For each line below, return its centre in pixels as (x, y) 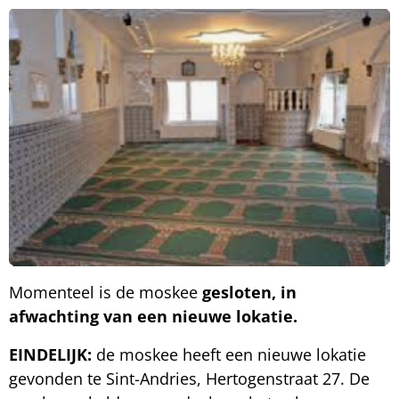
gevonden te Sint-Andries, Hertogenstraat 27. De (189, 378)
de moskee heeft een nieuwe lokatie (229, 354)
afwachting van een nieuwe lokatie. (153, 316)
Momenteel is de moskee (106, 292)
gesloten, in (249, 292)
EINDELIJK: (50, 354)
